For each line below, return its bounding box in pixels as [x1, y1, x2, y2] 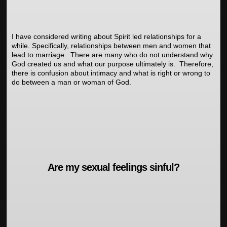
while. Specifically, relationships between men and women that [12, 42, 211, 50]
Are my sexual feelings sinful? [48, 162, 179, 173]
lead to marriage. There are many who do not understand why [12, 51, 213, 59]
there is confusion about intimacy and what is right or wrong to [12, 69, 210, 77]
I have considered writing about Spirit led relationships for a [12, 32, 201, 41]
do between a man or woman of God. [12, 78, 131, 86]
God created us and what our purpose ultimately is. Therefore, [12, 60, 213, 68]
